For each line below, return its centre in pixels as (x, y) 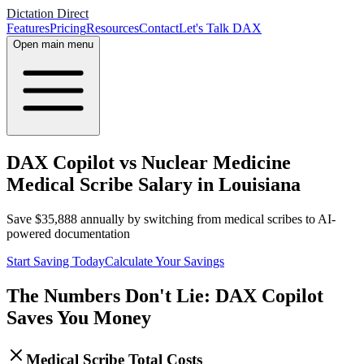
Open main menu (53, 44)
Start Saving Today (56, 261)
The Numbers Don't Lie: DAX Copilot (165, 295)
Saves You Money (79, 317)
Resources (113, 28)
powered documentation (68, 233)
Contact (159, 28)
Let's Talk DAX (220, 28)
